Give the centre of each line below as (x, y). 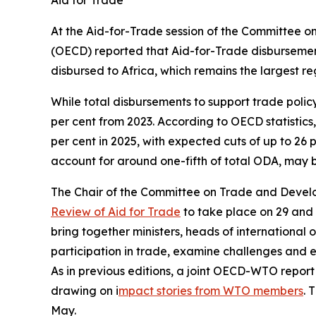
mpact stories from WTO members (211, 291)
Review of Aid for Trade (116, 212)
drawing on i (85, 291)
